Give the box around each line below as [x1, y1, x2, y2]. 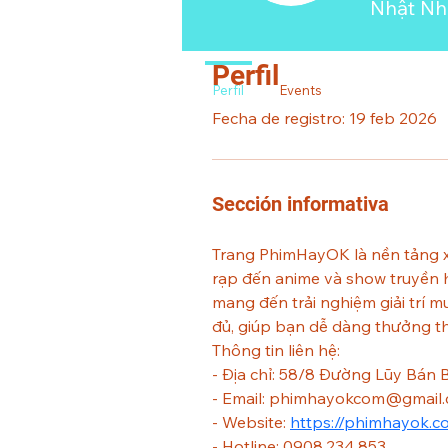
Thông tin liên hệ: [212, 340, 340, 360]
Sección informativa [212, 192, 389, 216]
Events [280, 82, 322, 98]
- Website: [212, 412, 290, 432]
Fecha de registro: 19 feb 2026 [212, 108, 437, 128]
